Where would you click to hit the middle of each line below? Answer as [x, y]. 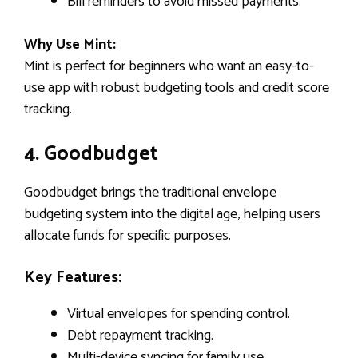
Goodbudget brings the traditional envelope [150, 192]
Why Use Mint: [70, 44]
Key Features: [73, 277]
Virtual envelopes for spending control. [179, 314]
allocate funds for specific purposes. [127, 235]
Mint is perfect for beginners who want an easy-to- [169, 66]
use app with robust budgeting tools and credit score [177, 88]
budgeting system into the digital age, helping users [172, 214]
